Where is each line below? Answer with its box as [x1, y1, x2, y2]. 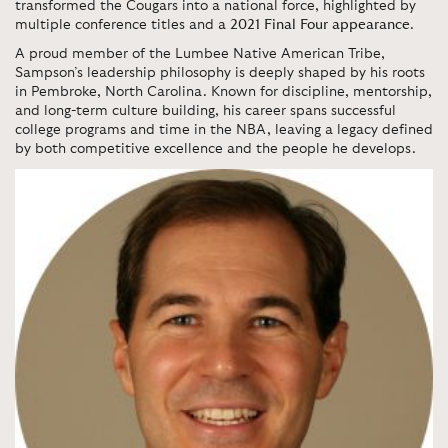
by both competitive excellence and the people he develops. [15, 141, 416, 156]
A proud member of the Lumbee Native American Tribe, [15, 46, 385, 61]
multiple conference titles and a [15, 17, 230, 32]
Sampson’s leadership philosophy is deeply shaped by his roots [15, 65, 425, 80]
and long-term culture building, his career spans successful [15, 103, 396, 118]
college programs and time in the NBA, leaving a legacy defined [15, 122, 433, 137]
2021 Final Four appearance [230, 17, 410, 32]
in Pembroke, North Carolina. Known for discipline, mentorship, [15, 84, 432, 99]
